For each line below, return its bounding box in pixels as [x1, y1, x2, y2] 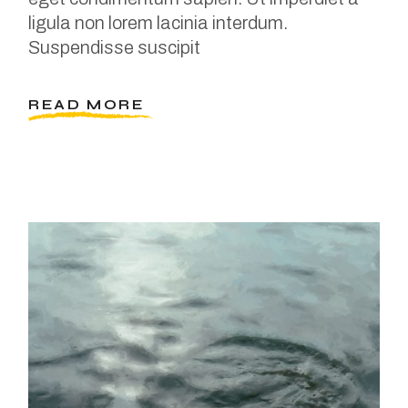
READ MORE [28, 96, 144, 113]
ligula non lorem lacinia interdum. [28, 12, 289, 33]
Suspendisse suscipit [28, 36, 201, 57]
